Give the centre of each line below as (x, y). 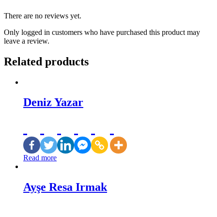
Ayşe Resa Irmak (65, 187)
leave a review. (27, 41)
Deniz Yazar (53, 102)
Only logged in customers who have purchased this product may (102, 32)
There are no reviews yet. (43, 15)
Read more (40, 158)
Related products (46, 61)
